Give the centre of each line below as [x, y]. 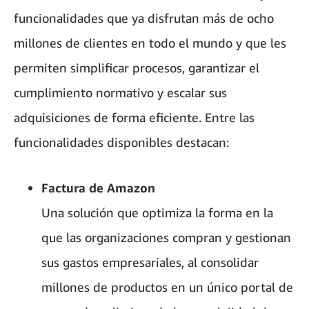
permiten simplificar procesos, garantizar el [137, 67]
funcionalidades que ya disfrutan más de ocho [144, 18]
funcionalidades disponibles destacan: [121, 142]
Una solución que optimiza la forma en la [157, 212]
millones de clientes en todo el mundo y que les [150, 42]
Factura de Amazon [98, 187]
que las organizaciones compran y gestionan [166, 237]
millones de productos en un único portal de [167, 287]
